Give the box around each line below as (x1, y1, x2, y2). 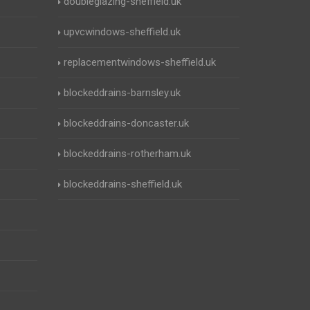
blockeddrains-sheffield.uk (63, 178, 182, 190)
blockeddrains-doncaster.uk (63, 117, 189, 129)
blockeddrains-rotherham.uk (63, 147, 191, 160)
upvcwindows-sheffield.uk (63, 26, 181, 38)
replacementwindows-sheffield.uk (63, 56, 216, 69)
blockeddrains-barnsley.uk (63, 86, 181, 99)
